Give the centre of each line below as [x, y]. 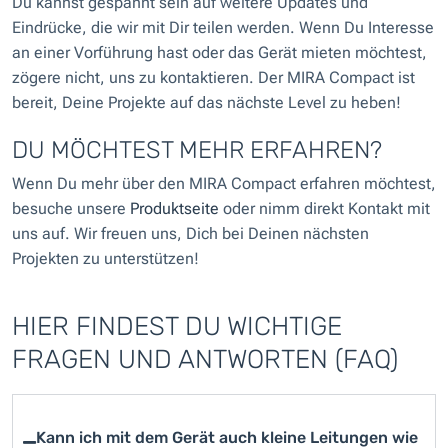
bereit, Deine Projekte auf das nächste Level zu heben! [206, 102]
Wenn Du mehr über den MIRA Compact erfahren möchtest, [224, 183]
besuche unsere [71, 208]
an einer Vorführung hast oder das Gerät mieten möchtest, [219, 52]
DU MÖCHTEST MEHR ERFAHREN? [197, 149]
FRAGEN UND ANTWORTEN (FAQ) [205, 359]
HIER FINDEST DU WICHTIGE [177, 326]
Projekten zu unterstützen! [105, 258]
